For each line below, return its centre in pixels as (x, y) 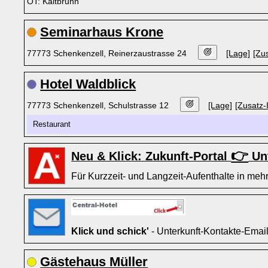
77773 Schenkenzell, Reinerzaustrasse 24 (108, 53)
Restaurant (54, 124)
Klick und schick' (110, 231)
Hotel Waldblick (88, 84)
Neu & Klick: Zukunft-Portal (151, 156)
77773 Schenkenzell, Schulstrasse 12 (99, 105)
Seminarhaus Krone (102, 32)
